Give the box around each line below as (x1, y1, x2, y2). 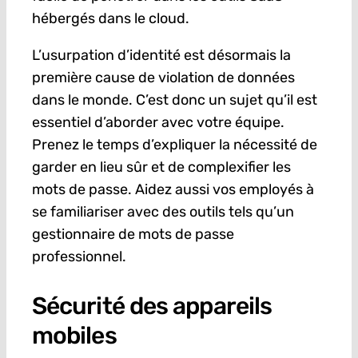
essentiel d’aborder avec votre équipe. (31, 113, 284, 132)
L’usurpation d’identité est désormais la (31, 46, 291, 65)
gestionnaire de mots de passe (31, 225, 234, 244)
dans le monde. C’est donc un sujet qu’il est (31, 91, 317, 109)
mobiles (31, 321, 117, 351)
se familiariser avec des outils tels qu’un (31, 203, 294, 221)
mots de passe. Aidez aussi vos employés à (31, 181, 314, 199)
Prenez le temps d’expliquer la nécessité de (31, 136, 317, 154)
